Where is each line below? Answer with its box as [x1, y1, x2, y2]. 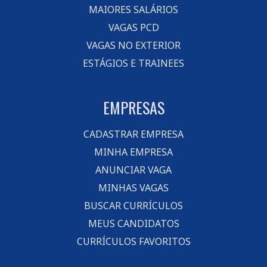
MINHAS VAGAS [98, 181, 169, 194]
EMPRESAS [103, 96, 164, 119]
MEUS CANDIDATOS [88, 217, 179, 230]
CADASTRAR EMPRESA [83, 128, 184, 141]
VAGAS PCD [108, 21, 159, 34]
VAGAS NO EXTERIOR [86, 39, 181, 52]
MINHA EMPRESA [94, 145, 173, 159]
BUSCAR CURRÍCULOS [84, 199, 183, 212]
